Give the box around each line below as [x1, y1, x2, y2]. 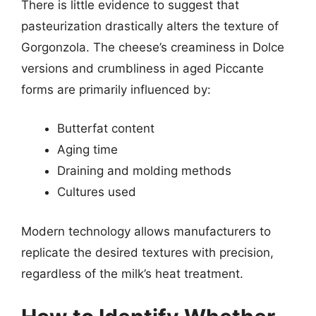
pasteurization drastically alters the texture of [21, 18, 279, 33]
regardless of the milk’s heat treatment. [21, 266, 243, 281]
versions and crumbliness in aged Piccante [21, 61, 264, 75]
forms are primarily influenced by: [21, 82, 211, 97]
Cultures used [57, 185, 136, 199]
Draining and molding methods [57, 164, 231, 178]
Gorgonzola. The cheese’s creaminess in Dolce [21, 39, 284, 54]
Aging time [57, 142, 118, 157]
